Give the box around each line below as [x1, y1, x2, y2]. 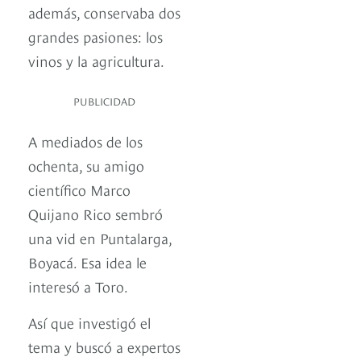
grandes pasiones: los [28, 26, 163, 47]
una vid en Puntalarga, [28, 227, 172, 248]
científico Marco [28, 179, 131, 200]
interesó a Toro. [28, 276, 128, 297]
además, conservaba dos [28, 2, 180, 23]
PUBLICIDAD [73, 93, 135, 109]
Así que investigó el [28, 312, 151, 333]
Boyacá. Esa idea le [28, 251, 147, 272]
